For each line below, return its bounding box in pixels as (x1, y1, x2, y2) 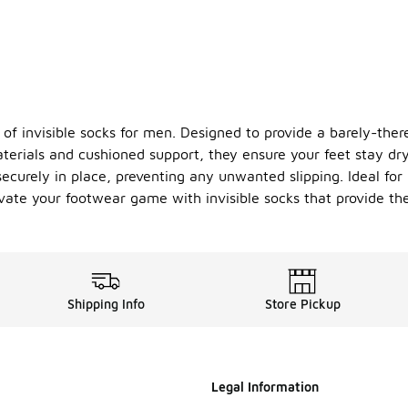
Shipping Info (66, 296, 145, 312)
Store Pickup (264, 296, 341, 312)
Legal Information (211, 379, 319, 395)
